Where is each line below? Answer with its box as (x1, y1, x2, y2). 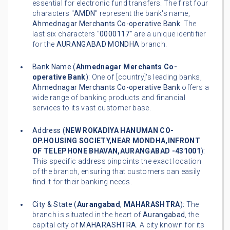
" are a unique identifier (129, 30, 206, 39)
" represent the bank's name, (95, 9, 190, 18)
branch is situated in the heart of (32, 210, 143, 219)
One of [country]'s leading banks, (90, 73, 202, 82)
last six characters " (32, 30, 100, 39)
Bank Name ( (32, 63, 76, 71)
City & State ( (32, 200, 77, 209)
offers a (180, 83, 209, 92)
